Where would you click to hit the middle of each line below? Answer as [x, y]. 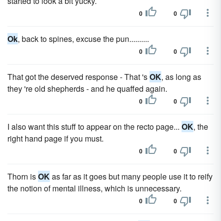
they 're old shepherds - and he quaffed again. [87, 89]
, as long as [181, 77]
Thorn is [23, 176]
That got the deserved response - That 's [78, 77]
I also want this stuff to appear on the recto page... [94, 127]
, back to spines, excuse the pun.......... [83, 39]
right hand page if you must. [55, 138]
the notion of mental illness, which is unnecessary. [94, 188]
